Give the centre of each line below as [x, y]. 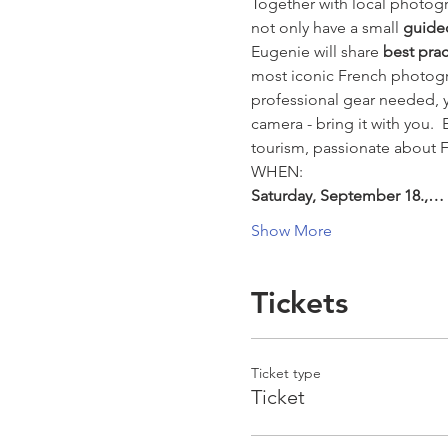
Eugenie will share [316, 51]
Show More [291, 230]
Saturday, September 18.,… [347, 195]
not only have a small [326, 27]
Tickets [299, 303]
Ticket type [285, 373]
